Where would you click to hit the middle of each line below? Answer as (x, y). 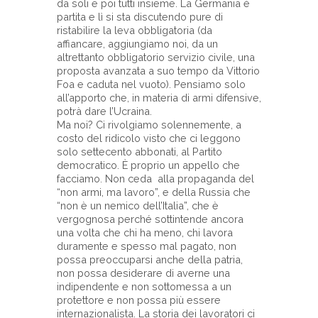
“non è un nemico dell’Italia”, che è (138, 205)
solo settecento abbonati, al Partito (139, 151)
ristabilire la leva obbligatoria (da (135, 30)
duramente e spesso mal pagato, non (147, 246)
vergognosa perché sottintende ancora (150, 219)
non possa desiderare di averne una (143, 273)
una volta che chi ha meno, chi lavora (145, 232)
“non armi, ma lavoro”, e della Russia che (154, 192)
